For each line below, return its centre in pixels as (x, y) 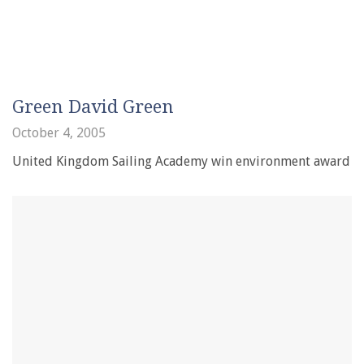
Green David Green (93, 107)
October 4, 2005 (59, 133)
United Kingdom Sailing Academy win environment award (181, 161)
